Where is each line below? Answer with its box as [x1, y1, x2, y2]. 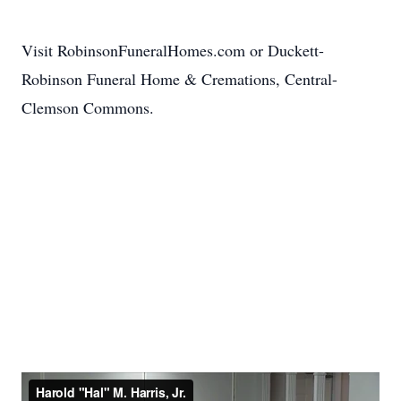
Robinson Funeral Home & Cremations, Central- [21, 68, 337, 90]
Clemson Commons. [21, 97, 154, 118]
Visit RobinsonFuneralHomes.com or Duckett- [21, 39, 324, 61]
